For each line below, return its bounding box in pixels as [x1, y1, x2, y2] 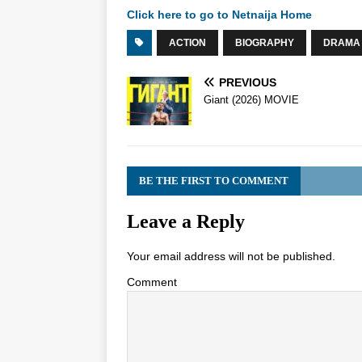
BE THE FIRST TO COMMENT [139, 175, 288, 187]
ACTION [169, 37, 206, 49]
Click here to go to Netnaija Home [127, 8, 312, 22]
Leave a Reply [127, 211, 245, 233]
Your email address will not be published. [127, 250, 335, 263]
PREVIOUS [219, 76, 276, 90]
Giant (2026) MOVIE [204, 94, 299, 107]
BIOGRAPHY [235, 37, 294, 49]
